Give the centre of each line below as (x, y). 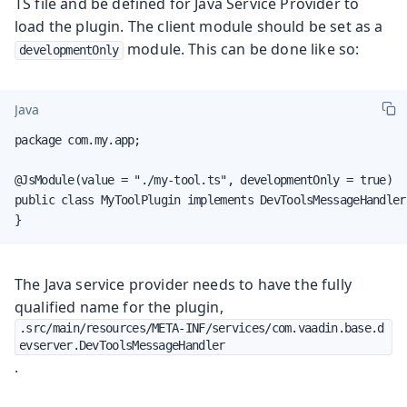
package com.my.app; (78, 139)
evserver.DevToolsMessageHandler (122, 345)
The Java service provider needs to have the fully (183, 284)
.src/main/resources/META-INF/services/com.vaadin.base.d (202, 328)
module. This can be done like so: (241, 49)
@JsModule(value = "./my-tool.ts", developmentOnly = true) (204, 179)
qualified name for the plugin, (119, 307)
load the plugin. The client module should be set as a (199, 26)
